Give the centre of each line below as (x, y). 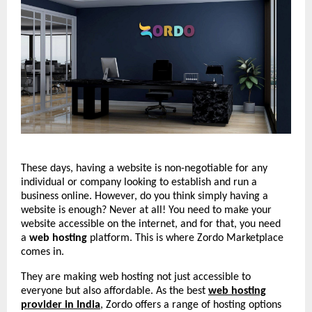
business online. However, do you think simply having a (145, 196)
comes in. (42, 252)
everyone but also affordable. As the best (113, 291)
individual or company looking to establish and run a (139, 182)
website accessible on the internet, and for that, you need (151, 224)
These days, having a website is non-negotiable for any (144, 168)
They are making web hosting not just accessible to (136, 277)
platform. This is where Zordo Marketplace (185, 238)
